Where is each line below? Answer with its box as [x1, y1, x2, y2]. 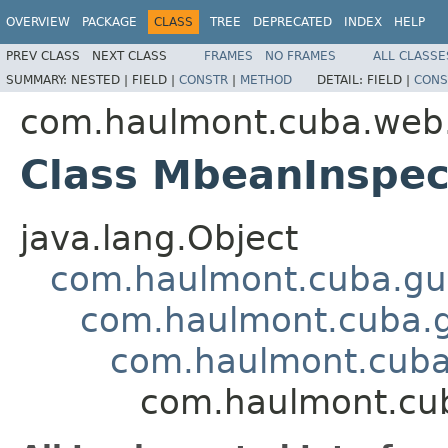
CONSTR [179, 72, 228, 87]
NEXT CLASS [92, 48, 167, 63]
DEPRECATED [253, 15, 332, 29]
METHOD [240, 72, 292, 87]
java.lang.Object [20, 217, 298, 258]
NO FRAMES [265, 48, 336, 63]
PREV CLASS [6, 48, 80, 63]
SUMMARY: [6, 72, 71, 87]
